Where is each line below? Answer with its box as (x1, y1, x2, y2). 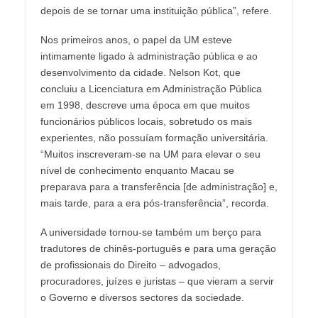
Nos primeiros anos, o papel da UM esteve (40, 34, 232, 46)
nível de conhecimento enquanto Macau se (40, 165, 234, 177)
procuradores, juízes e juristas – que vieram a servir (40, 275, 274, 287)
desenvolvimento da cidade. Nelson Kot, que (40, 67, 241, 79)
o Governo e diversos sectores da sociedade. (40, 292, 244, 304)
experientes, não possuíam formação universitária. (40, 132, 268, 144)
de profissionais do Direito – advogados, (40, 259, 221, 271)
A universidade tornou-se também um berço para (40, 226, 261, 238)
